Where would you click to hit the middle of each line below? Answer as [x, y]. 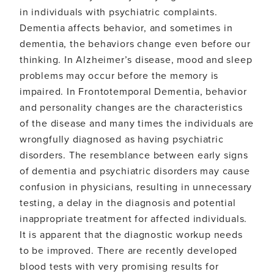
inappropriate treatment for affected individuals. [134, 219]
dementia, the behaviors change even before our [135, 44]
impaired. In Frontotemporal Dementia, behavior [133, 91]
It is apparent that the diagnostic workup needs [131, 235]
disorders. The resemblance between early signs [134, 155]
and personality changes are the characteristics [131, 107]
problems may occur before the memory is [119, 76]
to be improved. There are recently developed [129, 250]
